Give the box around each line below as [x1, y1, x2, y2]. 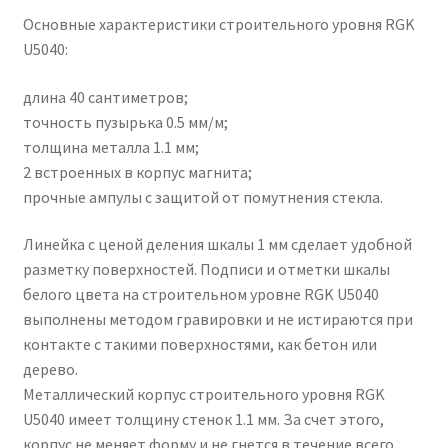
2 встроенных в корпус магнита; [22, 161, 252, 182]
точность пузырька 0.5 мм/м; [22, 111, 228, 132]
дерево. [22, 359, 78, 380]
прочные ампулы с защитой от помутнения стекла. [22, 186, 383, 207]
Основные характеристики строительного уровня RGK [22, 14, 415, 35]
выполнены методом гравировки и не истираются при [22, 309, 413, 330]
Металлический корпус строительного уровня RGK [22, 384, 385, 405]
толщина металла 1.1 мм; [22, 136, 199, 157]
